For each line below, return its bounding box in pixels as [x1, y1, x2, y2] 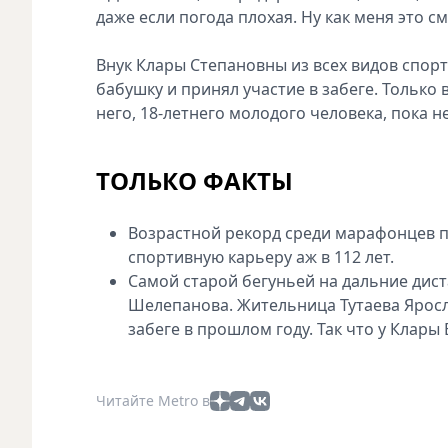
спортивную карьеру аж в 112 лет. [128, 245, 398, 268]
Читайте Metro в [96, 390, 210, 410]
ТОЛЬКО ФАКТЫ [96, 163, 293, 197]
